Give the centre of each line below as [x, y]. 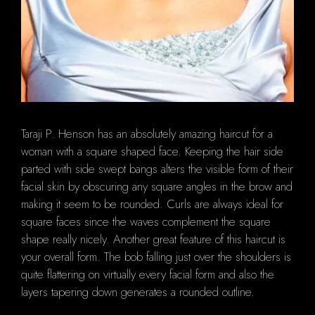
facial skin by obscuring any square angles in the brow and [157, 186]
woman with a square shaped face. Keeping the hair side [152, 151]
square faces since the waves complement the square [146, 221]
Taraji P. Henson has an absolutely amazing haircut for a [147, 133]
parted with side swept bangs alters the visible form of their [157, 168]
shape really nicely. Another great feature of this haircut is [153, 239]
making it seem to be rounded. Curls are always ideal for [152, 204]
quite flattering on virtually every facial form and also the [148, 274]
